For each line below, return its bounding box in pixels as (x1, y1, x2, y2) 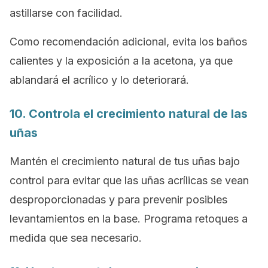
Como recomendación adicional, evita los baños (10, 35, 247, 48)
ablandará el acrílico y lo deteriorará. (10, 74, 189, 86)
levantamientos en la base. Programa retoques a (10, 212, 248, 225)
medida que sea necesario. (10, 232, 142, 244)
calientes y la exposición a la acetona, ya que (10, 54, 233, 67)
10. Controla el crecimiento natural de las (10, 106, 248, 121)
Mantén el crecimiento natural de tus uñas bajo (10, 155, 240, 167)
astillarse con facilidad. (10, 7, 123, 19)
